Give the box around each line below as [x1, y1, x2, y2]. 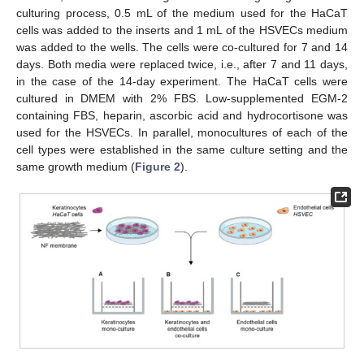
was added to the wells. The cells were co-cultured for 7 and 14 [16, 40, 348, 54]
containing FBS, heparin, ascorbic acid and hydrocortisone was [16, 108, 348, 122]
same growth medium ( [16, 159, 135, 173]
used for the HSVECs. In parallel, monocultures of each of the [16, 125, 348, 139]
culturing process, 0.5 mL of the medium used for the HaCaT [16, 6, 348, 19]
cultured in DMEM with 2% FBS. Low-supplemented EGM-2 [16, 91, 348, 105]
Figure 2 [135, 159, 180, 173]
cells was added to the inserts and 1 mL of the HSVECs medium [16, 23, 348, 37]
